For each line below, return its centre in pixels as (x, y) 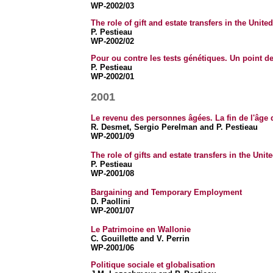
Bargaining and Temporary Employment (166, 192)
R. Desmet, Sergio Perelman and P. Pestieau (174, 127)
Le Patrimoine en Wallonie (140, 229)
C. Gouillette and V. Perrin (140, 239)
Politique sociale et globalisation (153, 265)
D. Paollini (110, 201)
